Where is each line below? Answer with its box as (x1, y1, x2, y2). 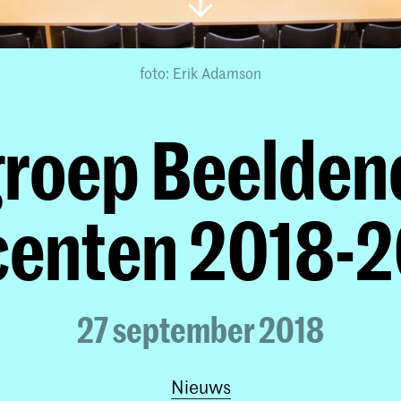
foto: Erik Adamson (140, 63, 261, 82)
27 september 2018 (77, 309, 324, 350)
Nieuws (170, 375, 231, 398)
